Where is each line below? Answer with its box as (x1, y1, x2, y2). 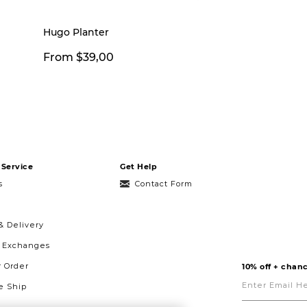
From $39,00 (43, 50, 114, 64)
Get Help (120, 161, 157, 171)
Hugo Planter (43, 25, 109, 38)
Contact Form (135, 178, 193, 188)
